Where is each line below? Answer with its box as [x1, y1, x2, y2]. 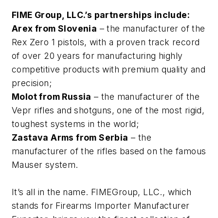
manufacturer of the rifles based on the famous [12, 146, 206, 157]
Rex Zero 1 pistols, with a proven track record [12, 37, 200, 48]
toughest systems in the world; [12, 119, 139, 129]
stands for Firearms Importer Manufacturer [12, 200, 190, 211]
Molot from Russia [12, 91, 91, 102]
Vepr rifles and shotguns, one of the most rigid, [12, 105, 205, 116]
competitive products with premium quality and [12, 64, 205, 75]
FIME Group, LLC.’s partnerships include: [12, 10, 190, 20]
